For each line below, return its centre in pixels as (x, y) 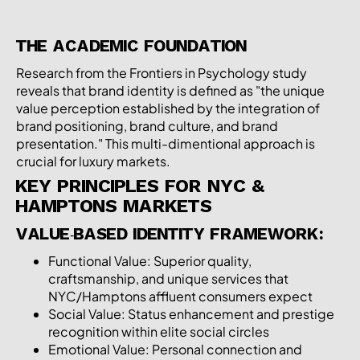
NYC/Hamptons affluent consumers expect (180, 296)
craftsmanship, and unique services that (168, 278)
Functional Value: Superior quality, (150, 260)
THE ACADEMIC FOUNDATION (131, 47)
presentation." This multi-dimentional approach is (166, 143)
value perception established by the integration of (168, 108)
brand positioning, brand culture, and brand (147, 125)
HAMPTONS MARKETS (114, 208)
